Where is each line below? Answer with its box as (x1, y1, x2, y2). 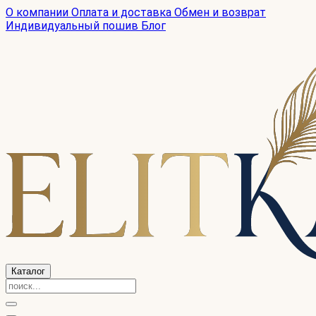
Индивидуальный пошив (6, 19, 141, 32)
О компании (6, 6, 71, 19)
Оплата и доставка (71, 6, 174, 19)
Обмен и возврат (174, 6, 266, 19)
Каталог (11, 266, 45, 276)
